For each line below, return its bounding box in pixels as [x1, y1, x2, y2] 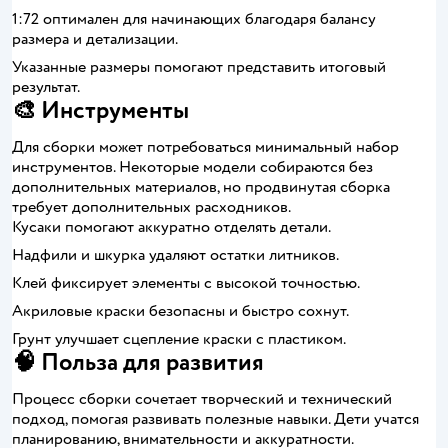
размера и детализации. [12, 29, 178, 49]
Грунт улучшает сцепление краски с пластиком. [12, 329, 346, 349]
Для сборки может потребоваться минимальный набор [12, 137, 399, 157]
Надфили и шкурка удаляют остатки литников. [12, 245, 339, 265]
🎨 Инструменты [12, 95, 189, 126]
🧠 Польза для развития [12, 347, 264, 378]
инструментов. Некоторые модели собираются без [12, 157, 373, 177]
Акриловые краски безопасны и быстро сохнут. [12, 301, 349, 321]
